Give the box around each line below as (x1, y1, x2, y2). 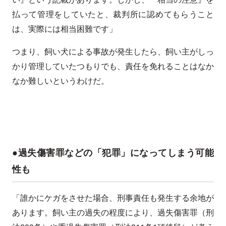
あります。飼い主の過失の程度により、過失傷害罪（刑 (12, 206, 214, 218)
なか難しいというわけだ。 (12, 75, 109, 87)
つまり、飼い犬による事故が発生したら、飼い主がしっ (12, 45, 214, 58)
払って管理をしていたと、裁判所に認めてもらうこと (12, 8, 214, 20)
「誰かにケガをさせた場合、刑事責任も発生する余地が (12, 192, 214, 204)
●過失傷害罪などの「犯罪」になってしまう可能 (12, 146, 214, 159)
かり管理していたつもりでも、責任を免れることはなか (12, 60, 214, 72)
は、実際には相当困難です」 (12, 23, 117, 35)
